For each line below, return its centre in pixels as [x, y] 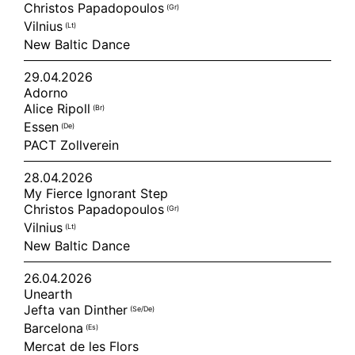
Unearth [48, 294]
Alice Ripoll [58, 109]
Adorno [46, 93]
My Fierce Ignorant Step [96, 193]
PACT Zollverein [71, 145]
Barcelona [55, 328]
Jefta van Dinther [77, 310]
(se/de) [142, 308]
